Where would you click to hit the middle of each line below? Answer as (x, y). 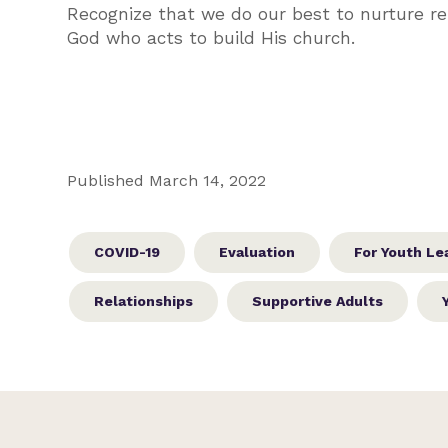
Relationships (144, 300)
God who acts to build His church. (211, 38)
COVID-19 (127, 251)
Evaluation (257, 251)
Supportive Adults (318, 300)
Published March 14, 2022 (167, 181)
